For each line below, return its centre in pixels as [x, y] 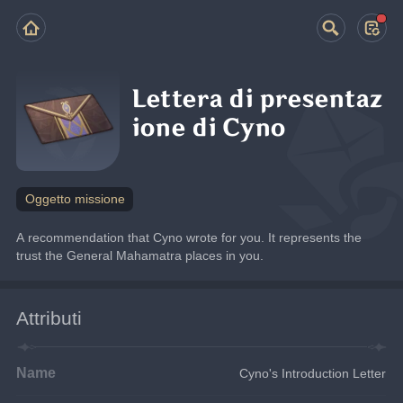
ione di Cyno [209, 129]
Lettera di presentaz [258, 100]
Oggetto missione [75, 199]
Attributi [49, 318]
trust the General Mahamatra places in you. [140, 255]
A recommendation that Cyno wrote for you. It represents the [189, 237]
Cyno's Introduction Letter [313, 373]
